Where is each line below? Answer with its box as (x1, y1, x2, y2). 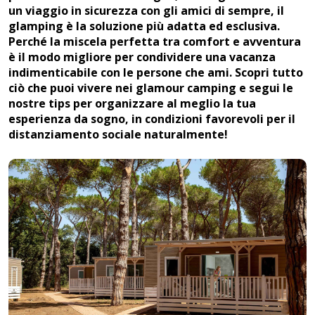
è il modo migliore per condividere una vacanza (8, 49, 276, 65)
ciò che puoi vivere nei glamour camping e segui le (8, 80, 293, 96)
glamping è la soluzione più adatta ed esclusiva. (8, 18, 280, 34)
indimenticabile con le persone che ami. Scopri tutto (8, 65, 303, 80)
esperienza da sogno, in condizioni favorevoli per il (8, 111, 295, 127)
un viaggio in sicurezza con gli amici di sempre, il (8, 3, 284, 18)
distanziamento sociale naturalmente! (8, 127, 228, 142)
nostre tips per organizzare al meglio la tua (8, 96, 256, 111)
